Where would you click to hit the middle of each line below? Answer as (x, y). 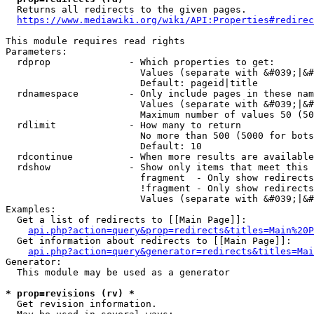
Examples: (31, 209)
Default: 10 (104, 146)
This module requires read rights (95, 41)
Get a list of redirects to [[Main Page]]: (126, 220)
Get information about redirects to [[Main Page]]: (149, 241)
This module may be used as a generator (118, 272)
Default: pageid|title (132, 83)
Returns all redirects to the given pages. (126, 9)
